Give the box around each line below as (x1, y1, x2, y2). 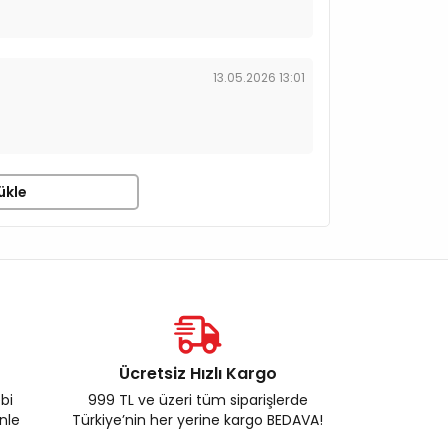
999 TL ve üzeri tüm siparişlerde (87, 390, 308, 410)
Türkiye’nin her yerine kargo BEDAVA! (72, 410, 323, 430)
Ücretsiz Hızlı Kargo (118, 362, 277, 385)
